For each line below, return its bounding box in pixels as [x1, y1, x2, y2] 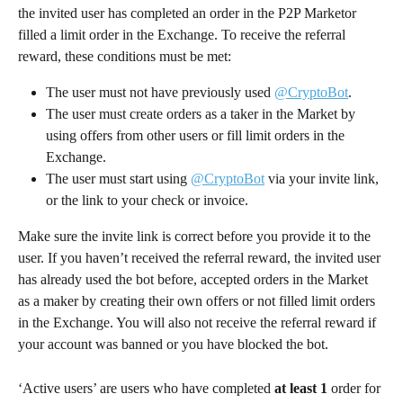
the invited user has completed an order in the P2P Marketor [18, 5, 360, 21]
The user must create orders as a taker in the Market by [46, 106, 359, 122]
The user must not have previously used [46, 85, 274, 100]
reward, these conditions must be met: [18, 49, 231, 64]
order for [327, 380, 384, 396]
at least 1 [274, 380, 327, 396]
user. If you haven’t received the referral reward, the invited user [18, 250, 384, 266]
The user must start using [46, 171, 191, 187]
